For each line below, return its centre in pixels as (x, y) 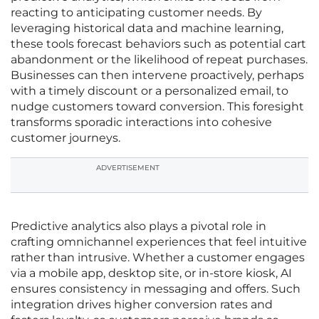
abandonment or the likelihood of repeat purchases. (159, 60)
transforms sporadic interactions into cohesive (141, 122)
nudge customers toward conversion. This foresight (157, 107)
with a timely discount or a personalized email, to (150, 91)
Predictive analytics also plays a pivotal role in (138, 226)
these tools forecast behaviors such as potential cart (158, 44)
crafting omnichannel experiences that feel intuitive (159, 242)
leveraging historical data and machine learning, (147, 28)
